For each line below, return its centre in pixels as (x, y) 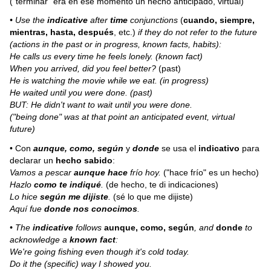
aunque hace (102, 172)
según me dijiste (74, 196)
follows (89, 228)
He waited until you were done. (70, 93)
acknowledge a (40, 240)
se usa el (179, 148)
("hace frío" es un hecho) (211, 172)
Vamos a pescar (42, 172)
